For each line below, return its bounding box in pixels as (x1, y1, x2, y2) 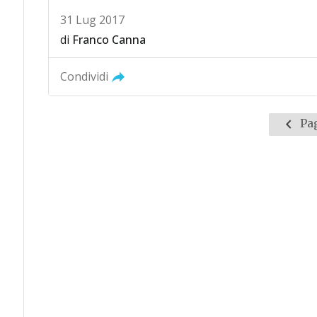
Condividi (59, 68, 108, 84)
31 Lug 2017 (59, 11, 125, 28)
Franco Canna (71, 31, 146, 47)
